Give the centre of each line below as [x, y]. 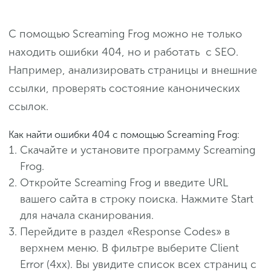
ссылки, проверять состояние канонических [124, 89]
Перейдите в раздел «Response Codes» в [125, 232]
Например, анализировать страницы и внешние [133, 70]
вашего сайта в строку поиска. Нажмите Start [137, 199]
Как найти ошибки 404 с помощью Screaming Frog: [124, 135]
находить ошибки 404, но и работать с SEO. [123, 52]
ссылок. [28, 107]
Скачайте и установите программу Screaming [138, 150]
